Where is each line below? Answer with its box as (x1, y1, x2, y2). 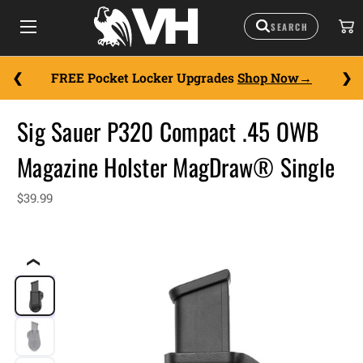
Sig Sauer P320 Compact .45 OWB (17, 113, 319, 149)
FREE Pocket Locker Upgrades (51, 70, 237, 86)
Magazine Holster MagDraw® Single (17, 149, 335, 185)
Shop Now (237, 70, 299, 86)
